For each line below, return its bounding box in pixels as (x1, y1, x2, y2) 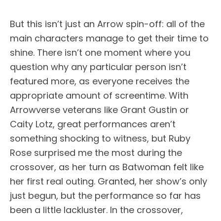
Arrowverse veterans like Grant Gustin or (10, 104, 189, 116)
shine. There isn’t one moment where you (10, 46, 190, 59)
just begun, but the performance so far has (10, 189, 201, 202)
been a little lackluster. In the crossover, (10, 204, 183, 217)
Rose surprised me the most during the (10, 147, 182, 159)
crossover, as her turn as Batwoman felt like (10, 161, 204, 174)
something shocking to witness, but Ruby (10, 132, 190, 145)
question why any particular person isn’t (10, 61, 186, 74)
